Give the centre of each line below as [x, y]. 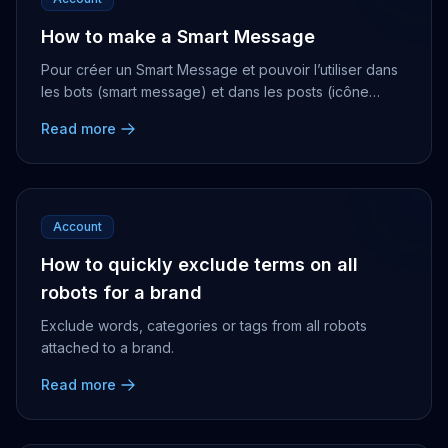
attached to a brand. [107, 347]
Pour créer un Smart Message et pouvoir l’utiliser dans [219, 69]
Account [77, 226]
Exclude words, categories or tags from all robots [204, 325]
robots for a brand [121, 292]
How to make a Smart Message [178, 36]
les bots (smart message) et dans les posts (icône [205, 91]
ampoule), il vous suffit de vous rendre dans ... [193, 113]
